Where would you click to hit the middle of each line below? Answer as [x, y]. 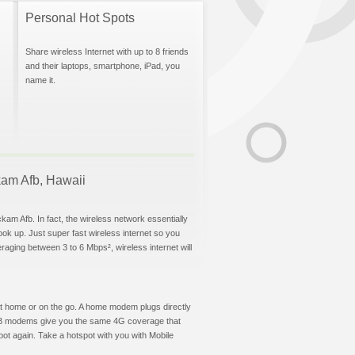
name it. [40, 80]
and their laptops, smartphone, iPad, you [103, 66]
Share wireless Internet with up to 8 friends [107, 52]
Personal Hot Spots [80, 18]
